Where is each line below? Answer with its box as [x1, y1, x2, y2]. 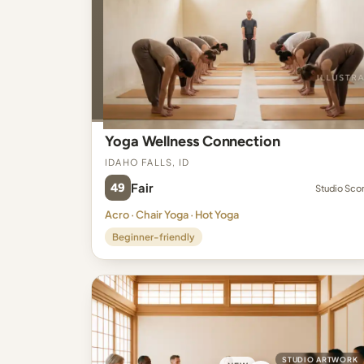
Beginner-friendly [112, 231, 195, 243]
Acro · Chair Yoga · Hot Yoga [105, 208, 239, 221]
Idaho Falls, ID [105, 153, 190, 168]
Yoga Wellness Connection [105, 132, 280, 150]
